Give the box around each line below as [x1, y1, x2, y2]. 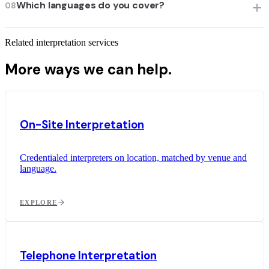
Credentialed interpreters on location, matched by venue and [20, 153, 247, 163]
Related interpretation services [5, 37, 118, 48]
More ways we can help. [5, 60, 172, 79]
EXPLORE [20, 199, 58, 207]
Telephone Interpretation [20, 248, 157, 264]
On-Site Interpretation [20, 116, 144, 132]
